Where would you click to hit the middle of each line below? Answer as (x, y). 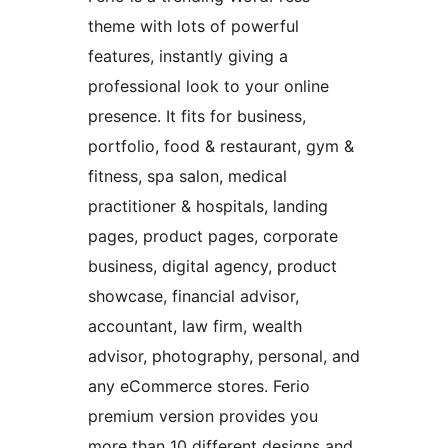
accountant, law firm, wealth (195, 326)
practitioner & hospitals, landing (208, 206)
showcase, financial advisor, (193, 296)
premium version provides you (203, 416)
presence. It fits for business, (197, 116)
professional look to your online (208, 86)
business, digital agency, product (212, 266)
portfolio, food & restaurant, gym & (221, 146)
